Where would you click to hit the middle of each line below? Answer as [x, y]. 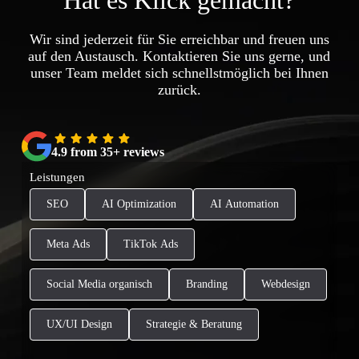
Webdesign [285, 284]
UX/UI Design [79, 325]
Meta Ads [68, 244]
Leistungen [57, 177]
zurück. [179, 89]
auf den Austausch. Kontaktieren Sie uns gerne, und [179, 56]
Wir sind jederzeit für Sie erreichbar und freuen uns [179, 39]
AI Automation [244, 204]
